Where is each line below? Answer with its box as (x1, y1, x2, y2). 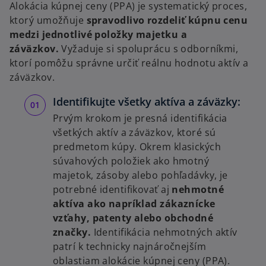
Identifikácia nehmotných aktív (91, 226, 237, 239)
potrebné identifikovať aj (53, 183, 172, 197)
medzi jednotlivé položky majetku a (9, 28, 187, 42)
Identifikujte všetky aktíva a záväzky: (53, 94, 240, 109)
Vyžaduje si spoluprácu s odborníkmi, (58, 42, 239, 56)
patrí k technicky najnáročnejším (53, 240, 207, 254)
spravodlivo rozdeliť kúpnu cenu (84, 14, 248, 27)
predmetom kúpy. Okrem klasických (53, 140, 221, 154)
